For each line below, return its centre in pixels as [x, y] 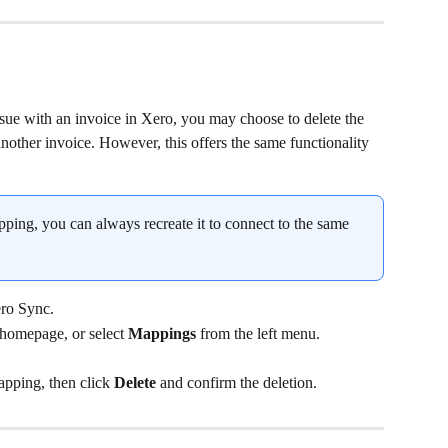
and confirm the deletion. [236, 382]
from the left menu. [258, 333]
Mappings [162, 333]
